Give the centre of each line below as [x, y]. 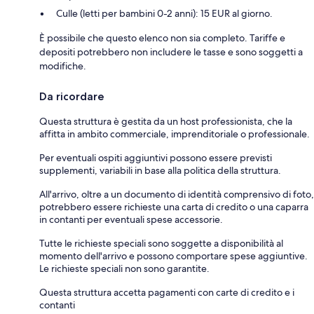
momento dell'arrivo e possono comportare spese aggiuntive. [173, 256]
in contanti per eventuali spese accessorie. [131, 220]
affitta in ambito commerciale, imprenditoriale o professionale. [175, 134]
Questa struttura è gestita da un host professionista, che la [166, 122]
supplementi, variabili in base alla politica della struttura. [160, 171]
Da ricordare [72, 97]
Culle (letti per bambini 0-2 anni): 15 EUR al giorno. [164, 14]
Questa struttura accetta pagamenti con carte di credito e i [167, 293]
